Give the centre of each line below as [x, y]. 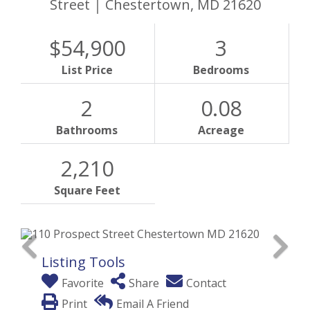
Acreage [221, 130]
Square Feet [88, 190]
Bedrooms [221, 70]
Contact [206, 283]
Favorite [83, 283]
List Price [87, 70]
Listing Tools [83, 262]
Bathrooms [87, 130]
